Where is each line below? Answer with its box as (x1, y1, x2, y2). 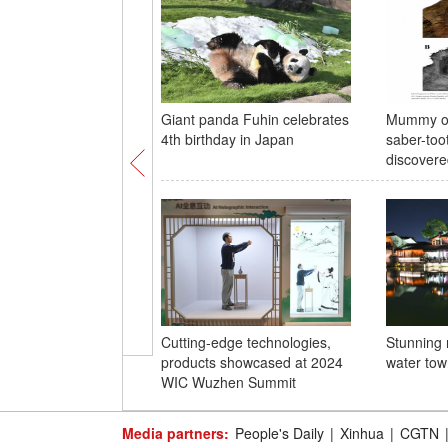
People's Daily (235, 423, 324, 443)
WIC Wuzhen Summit (160, 372, 296, 392)
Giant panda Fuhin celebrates (160, 109, 349, 129)
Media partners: (122, 423, 229, 443)
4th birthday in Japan (160, 129, 294, 149)
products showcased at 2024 (160, 352, 343, 372)
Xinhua (340, 423, 384, 443)
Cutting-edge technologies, (160, 332, 331, 352)
